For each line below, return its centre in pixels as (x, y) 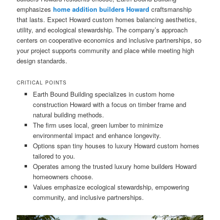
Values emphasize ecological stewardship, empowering (111, 187)
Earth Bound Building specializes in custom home (103, 94)
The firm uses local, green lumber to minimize (98, 125)
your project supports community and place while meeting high (106, 50)
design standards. (42, 60)
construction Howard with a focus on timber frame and (109, 105)
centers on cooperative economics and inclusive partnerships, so (109, 40)
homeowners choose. (63, 177)
